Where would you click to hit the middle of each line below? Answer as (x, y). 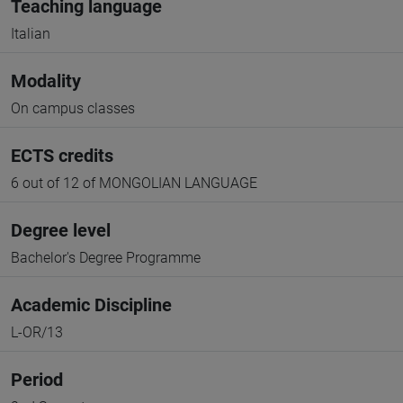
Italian (31, 34)
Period (37, 380)
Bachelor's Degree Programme (106, 258)
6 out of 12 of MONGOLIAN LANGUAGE (134, 183)
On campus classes (73, 108)
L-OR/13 (37, 332)
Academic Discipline (91, 305)
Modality (46, 81)
